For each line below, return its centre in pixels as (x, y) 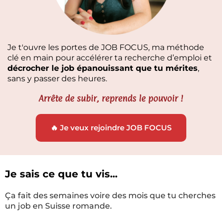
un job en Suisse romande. (58, 206)
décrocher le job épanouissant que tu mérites (103, 68)
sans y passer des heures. (57, 79)
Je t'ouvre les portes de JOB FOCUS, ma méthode (106, 47)
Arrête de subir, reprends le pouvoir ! (111, 98)
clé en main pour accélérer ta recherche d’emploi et (110, 58)
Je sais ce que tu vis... (61, 174)
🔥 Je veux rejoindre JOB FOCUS (111, 128)
